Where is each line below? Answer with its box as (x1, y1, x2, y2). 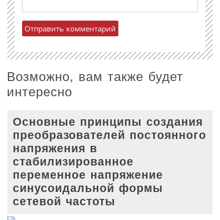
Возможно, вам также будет (7, 69, 183, 84)
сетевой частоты (13, 195, 116, 208)
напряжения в (13, 142, 98, 155)
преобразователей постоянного (13, 129, 207, 142)
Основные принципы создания (13, 116, 203, 129)
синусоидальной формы (13, 182, 164, 195)
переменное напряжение (13, 169, 164, 182)
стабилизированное (13, 156, 134, 168)
